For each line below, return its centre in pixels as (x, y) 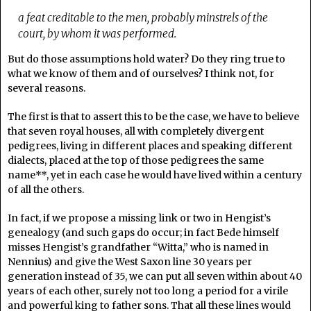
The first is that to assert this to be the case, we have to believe (153, 116)
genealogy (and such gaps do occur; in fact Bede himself (143, 232)
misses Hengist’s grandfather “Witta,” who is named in (138, 247)
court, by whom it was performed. (98, 33)
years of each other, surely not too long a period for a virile (148, 291)
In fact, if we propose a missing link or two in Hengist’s (139, 218)
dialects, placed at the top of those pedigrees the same (136, 160)
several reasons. (47, 88)
